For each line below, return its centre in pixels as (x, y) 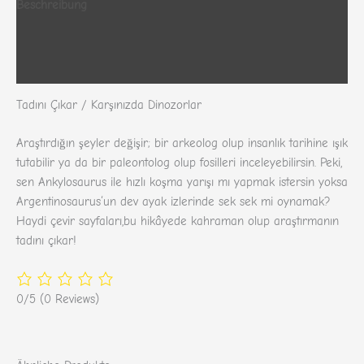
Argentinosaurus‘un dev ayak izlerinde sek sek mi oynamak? (173, 202)
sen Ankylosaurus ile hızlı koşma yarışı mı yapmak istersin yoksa (182, 183)
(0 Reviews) (69, 300)
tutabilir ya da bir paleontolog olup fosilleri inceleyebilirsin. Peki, (179, 163)
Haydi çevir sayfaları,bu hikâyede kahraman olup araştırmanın (178, 222)
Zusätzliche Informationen (84, 37)
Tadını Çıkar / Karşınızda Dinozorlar (109, 105)
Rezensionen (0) (59, 68)
